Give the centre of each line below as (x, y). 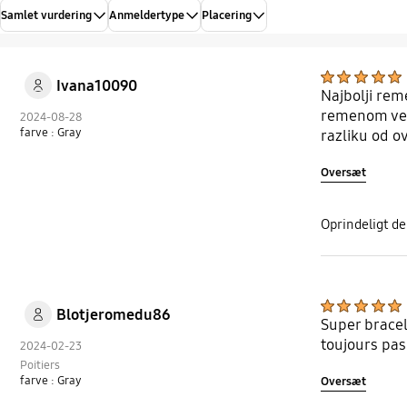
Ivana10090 (96, 85)
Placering (226, 15)
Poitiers (40, 365)
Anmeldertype (146, 15)
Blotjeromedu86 (113, 315)
